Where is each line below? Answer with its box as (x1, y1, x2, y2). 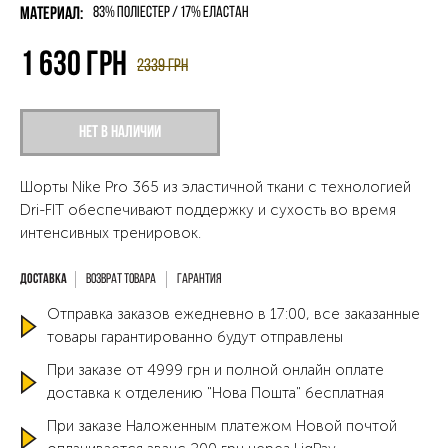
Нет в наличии (79, 124, 161, 141)
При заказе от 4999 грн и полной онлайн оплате (47, 361, 384, 379)
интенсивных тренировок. (20, 224, 201, 242)
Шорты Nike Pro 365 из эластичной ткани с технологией (20, 178, 411, 196)
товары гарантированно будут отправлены (47, 328, 343, 346)
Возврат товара (86, 272, 156, 287)
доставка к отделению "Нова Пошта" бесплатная (47, 384, 384, 402)
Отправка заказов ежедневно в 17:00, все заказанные (47, 305, 420, 323)
